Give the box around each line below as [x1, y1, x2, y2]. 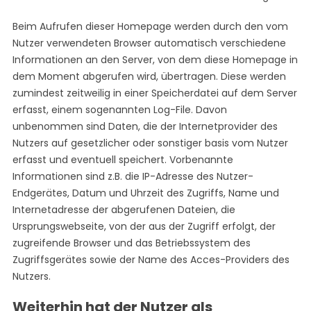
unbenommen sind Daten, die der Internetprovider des [12, 119, 278, 133]
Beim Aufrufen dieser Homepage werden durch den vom [12, 19, 288, 33]
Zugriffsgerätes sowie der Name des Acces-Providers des [12, 253, 289, 267]
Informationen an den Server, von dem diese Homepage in [12, 53, 298, 67]
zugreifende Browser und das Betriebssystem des [12, 236, 251, 250]
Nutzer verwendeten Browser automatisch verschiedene [12, 36, 286, 50]
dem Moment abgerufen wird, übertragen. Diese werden [12, 69, 286, 83]
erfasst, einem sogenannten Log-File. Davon [12, 103, 227, 117]
